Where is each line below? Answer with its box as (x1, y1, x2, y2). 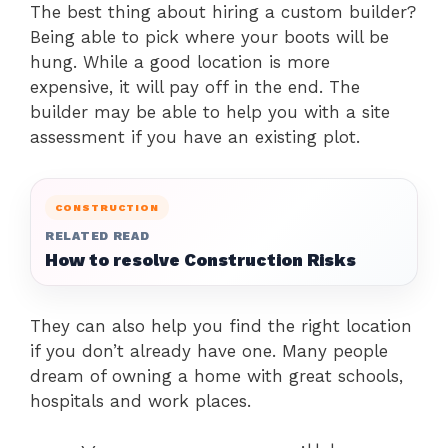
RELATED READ (45, 228, 150, 243)
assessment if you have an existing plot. (30, 126, 360, 147)
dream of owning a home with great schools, (30, 365, 403, 386)
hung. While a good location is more (30, 51, 330, 72)
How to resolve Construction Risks (45, 249, 356, 270)
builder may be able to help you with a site (30, 101, 390, 122)
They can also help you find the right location (30, 315, 412, 336)
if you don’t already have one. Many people (30, 340, 388, 361)
